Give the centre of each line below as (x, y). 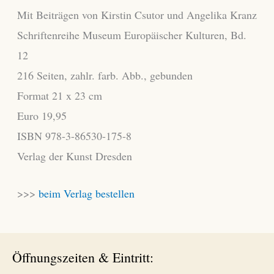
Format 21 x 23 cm (59, 95)
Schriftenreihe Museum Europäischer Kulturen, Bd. (131, 35)
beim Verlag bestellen (86, 194)
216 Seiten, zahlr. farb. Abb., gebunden (105, 75)
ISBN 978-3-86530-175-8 (74, 135)
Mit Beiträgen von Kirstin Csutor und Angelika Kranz (137, 14)
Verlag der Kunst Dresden (74, 156)
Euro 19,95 (42, 115)
